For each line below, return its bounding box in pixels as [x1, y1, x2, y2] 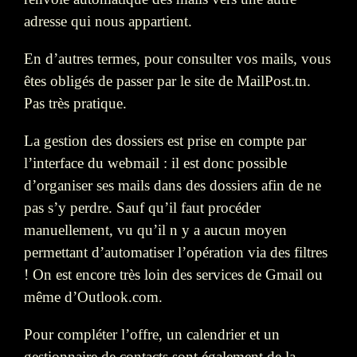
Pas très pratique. [24, 95, 127, 112]
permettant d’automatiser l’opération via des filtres [24, 244, 328, 261]
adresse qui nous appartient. [24, 12, 192, 29]
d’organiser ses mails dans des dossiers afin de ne [24, 177, 321, 194]
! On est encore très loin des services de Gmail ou [24, 266, 323, 284]
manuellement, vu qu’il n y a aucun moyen [24, 222, 287, 239]
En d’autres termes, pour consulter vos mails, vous [24, 50, 331, 67]
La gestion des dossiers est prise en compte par [24, 132, 306, 150]
